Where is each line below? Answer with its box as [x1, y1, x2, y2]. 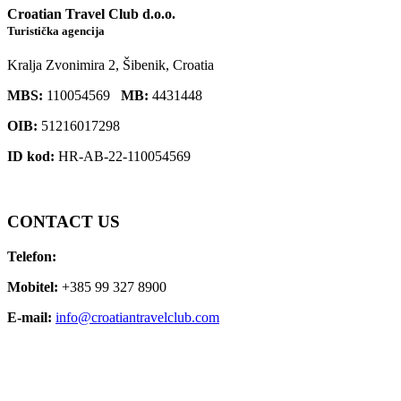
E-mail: [7, 309, 52, 325]
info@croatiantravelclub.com [55, 309, 219, 325]
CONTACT [7, 211, 93, 231]
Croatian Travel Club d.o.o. [7, 5, 175, 21]
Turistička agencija [7, 23, 105, 38]
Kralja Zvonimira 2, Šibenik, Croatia [7, 57, 214, 73]
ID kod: [7, 149, 55, 165]
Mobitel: [7, 278, 58, 294]
